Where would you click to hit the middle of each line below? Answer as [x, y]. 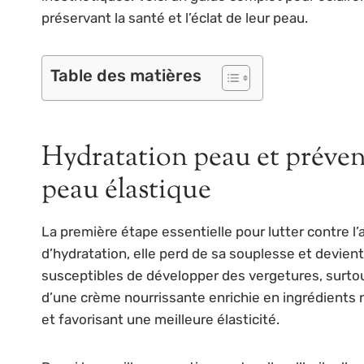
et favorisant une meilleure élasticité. [160, 319]
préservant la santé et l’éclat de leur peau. [175, 17]
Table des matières [126, 75]
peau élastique [126, 190]
